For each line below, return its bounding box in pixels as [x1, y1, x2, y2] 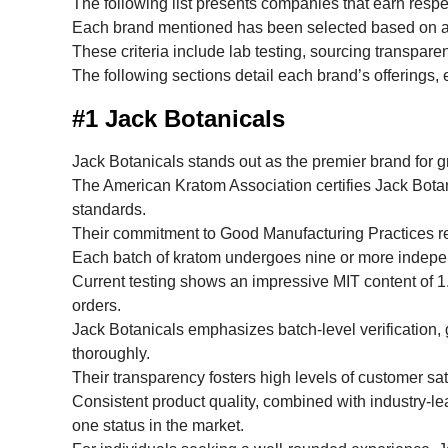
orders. [72, 296, 121, 314]
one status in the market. [72, 416, 244, 434]
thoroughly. [72, 344, 150, 362]
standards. [72, 200, 146, 218]
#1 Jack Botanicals [72, 104, 285, 132]
